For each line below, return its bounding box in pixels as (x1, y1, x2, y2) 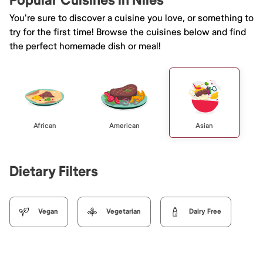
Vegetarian (106, 207, 141, 216)
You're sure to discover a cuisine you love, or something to (9, 12, 254, 24)
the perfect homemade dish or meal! (9, 40, 161, 52)
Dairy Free (189, 207, 221, 216)
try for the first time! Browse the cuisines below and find (9, 26, 246, 38)
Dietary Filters (9, 163, 98, 180)
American (109, 121, 140, 130)
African (33, 121, 56, 130)
